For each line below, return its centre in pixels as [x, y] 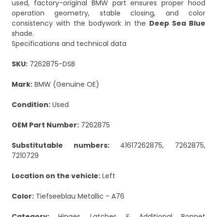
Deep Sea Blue [177, 23]
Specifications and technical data [69, 44]
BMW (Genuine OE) [66, 85]
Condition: [31, 105]
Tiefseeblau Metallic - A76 [79, 196]
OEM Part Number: [45, 125]
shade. [23, 34]
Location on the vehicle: [56, 176]
